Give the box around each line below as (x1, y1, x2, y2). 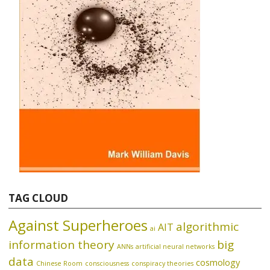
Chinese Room (36, 259, 83, 268)
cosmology (196, 256, 240, 269)
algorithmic (176, 219, 239, 235)
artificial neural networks (136, 242, 215, 251)
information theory (8, 237, 115, 253)
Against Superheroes (8, 215, 148, 236)
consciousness (85, 259, 130, 268)
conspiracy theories (131, 259, 194, 268)
